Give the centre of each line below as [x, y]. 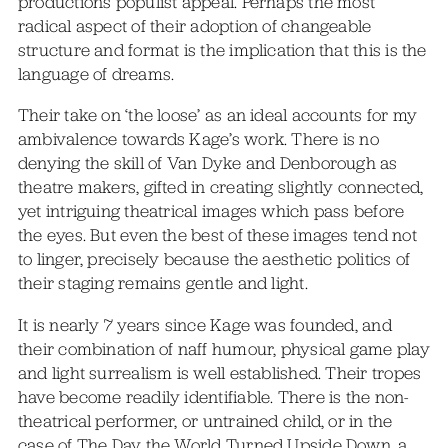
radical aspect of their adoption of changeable [194, 25]
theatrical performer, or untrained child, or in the [205, 421]
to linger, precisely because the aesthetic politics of [214, 259]
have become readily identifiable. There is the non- [213, 397]
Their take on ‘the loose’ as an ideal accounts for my [217, 115]
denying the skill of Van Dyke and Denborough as [207, 163]
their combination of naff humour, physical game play [223, 349]
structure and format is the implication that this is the [222, 49]
